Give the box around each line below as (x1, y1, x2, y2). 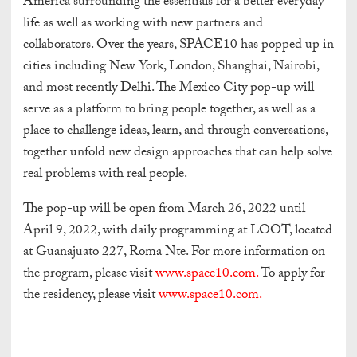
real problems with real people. (23, 163, 187, 186)
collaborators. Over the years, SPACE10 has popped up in (23, 33, 334, 57)
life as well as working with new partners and (23, 12, 263, 36)
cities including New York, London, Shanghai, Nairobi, (23, 55, 319, 79)
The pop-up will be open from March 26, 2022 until (23, 198, 305, 222)
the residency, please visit (23, 284, 159, 308)
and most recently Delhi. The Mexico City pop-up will (23, 76, 314, 100)
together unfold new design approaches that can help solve (23, 141, 332, 165)
